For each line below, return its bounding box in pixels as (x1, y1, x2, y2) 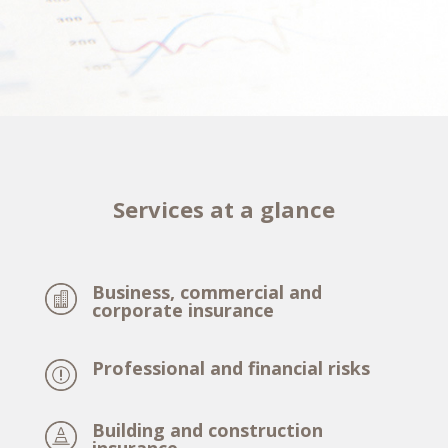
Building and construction (91, 418, 323, 442)
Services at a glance (112, 194, 335, 224)
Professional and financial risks (91, 356, 370, 380)
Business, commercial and (91, 280, 322, 304)
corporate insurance (91, 298, 274, 322)
